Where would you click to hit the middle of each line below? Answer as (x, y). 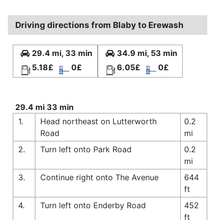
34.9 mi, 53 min (147, 53)
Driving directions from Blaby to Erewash (99, 25)
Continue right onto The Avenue (99, 177)
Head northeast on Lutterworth (98, 121)
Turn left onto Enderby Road (93, 205)
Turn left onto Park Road (86, 149)
